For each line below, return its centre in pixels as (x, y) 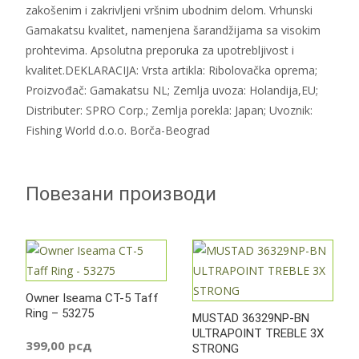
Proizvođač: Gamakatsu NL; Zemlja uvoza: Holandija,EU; (172, 90)
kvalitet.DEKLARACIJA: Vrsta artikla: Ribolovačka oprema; (171, 70)
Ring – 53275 (60, 313)
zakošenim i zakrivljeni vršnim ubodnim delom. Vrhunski (169, 10)
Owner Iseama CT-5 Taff (92, 298)
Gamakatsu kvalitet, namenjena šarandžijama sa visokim (173, 30)
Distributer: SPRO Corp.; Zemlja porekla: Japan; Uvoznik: (169, 110)
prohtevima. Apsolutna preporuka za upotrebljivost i (160, 50)
